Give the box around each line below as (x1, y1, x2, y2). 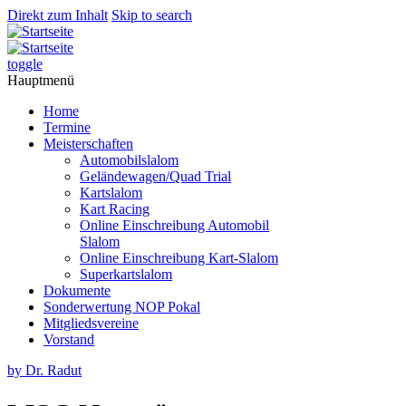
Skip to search (111, 7, 192, 23)
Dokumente (43, 283, 111, 298)
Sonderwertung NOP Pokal (43, 299, 200, 314)
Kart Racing (80, 201, 150, 217)
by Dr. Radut (7, 362, 82, 378)
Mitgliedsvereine (43, 315, 139, 331)
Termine (43, 120, 91, 135)
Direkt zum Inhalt (7, 7, 108, 23)
